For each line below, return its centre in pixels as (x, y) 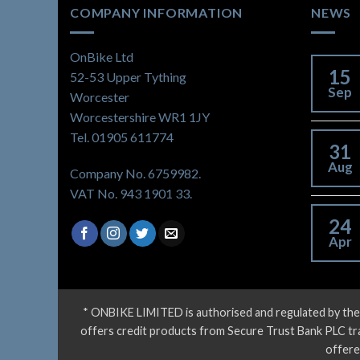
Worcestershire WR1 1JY (140, 117)
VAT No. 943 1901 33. (131, 194)
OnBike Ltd (102, 56)
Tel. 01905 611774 (122, 137)
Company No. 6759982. (135, 174)
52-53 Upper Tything (128, 76)
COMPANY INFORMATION (157, 12)
